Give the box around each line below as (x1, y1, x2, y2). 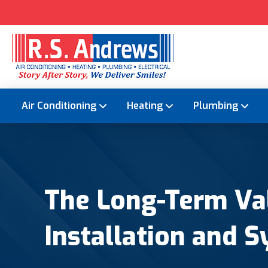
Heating (127, 99, 163, 112)
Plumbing (193, 99, 238, 112)
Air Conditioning (22, 99, 96, 112)
